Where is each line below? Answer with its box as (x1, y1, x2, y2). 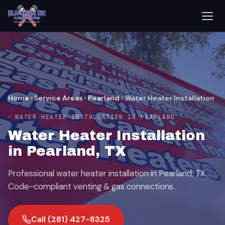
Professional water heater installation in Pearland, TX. (8, 168, 207, 179)
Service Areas (34, 93, 83, 102)
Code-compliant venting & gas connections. (8, 181, 175, 192)
